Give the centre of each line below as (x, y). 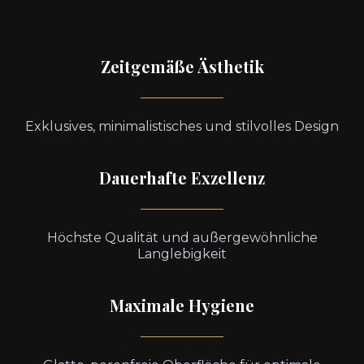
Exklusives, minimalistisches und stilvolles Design (182, 126)
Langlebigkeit (182, 254)
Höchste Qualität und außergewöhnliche (182, 238)
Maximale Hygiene (182, 305)
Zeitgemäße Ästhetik (182, 66)
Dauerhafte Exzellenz (182, 178)
